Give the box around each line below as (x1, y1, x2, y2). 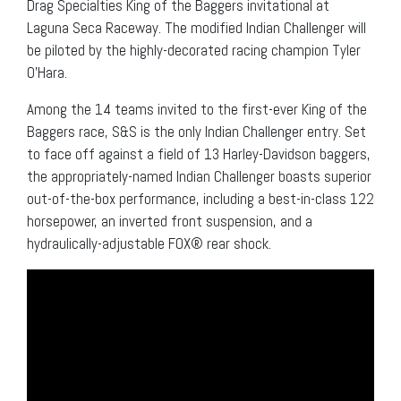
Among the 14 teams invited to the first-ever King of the (27, 98, 367, 119)
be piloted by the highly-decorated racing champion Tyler (27, 39, 361, 60)
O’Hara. (27, 62, 67, 82)
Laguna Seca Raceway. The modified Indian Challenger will (27, 17, 366, 38)
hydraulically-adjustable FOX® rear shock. (27, 233, 271, 253)
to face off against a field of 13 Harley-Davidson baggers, (27, 143, 371, 164)
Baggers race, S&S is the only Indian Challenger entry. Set (27, 121, 366, 141)
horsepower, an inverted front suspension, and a (27, 210, 312, 231)
